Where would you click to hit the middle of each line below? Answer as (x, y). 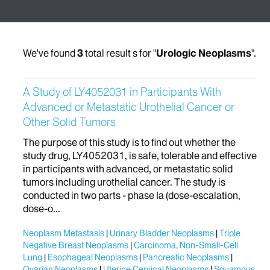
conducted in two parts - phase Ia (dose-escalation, (132, 195)
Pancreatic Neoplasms (186, 257)
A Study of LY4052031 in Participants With (122, 92)
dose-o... (42, 208)
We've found (50, 53)
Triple (230, 233)
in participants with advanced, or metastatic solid (128, 168)
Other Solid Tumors (69, 122)
